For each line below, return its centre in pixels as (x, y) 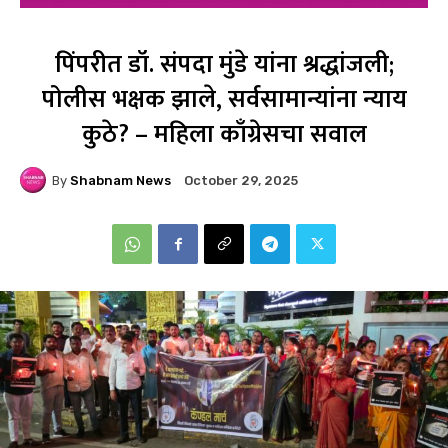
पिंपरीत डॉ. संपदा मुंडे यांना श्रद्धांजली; (224, 65)
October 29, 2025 (241, 181)
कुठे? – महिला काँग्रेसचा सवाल (224, 135)
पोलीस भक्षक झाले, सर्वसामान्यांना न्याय (224, 100)
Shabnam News (120, 180)
